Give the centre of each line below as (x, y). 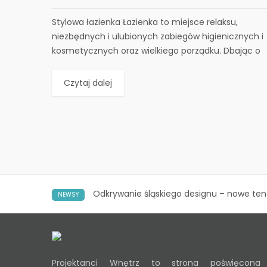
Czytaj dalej (88, 83)
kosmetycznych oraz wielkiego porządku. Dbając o (156, 50)
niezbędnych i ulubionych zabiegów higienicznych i (158, 36)
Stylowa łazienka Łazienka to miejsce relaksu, (145, 22)
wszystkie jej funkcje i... (98, 65)
